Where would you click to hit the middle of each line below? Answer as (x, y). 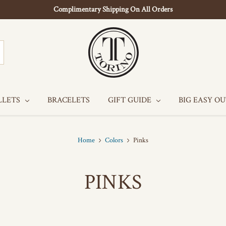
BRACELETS (69, 100)
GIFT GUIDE (131, 100)
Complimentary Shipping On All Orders (113, 9)
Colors (114, 140)
